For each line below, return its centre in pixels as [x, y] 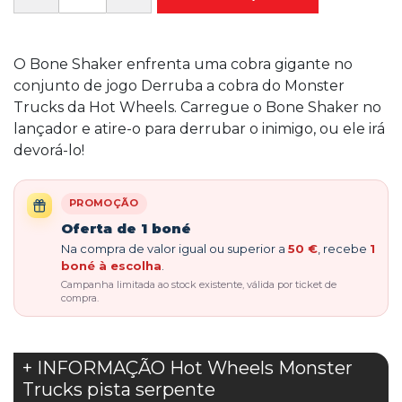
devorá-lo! [49, 150]
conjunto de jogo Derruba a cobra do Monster [179, 86]
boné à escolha [111, 265]
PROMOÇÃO [104, 203]
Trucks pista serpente [119, 389]
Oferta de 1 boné [126, 228]
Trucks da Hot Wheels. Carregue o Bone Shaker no [197, 107]
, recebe [344, 248]
